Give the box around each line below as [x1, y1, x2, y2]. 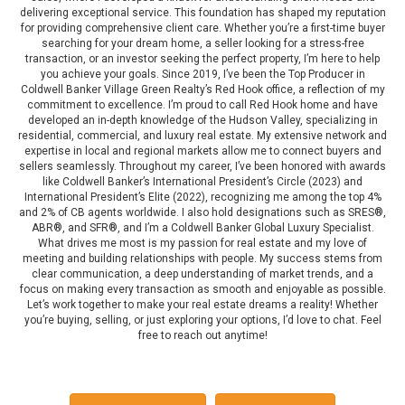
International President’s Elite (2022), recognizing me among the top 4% [24, 191, 381, 204]
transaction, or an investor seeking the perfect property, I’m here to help [25, 52, 380, 66]
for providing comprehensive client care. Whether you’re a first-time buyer [20, 22, 385, 35]
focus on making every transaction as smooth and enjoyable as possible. [19, 283, 386, 297]
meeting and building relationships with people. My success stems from [23, 252, 382, 266]
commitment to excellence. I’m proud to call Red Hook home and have [27, 99, 378, 112]
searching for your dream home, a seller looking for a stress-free [41, 37, 364, 51]
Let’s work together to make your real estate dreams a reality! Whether [27, 298, 378, 312]
